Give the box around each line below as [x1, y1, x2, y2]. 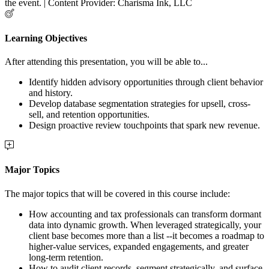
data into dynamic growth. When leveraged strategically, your [29, 219, 261, 230]
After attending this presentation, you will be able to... [5, 56, 208, 67]
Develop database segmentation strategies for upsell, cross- [29, 98, 250, 109]
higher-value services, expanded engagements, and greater [29, 241, 249, 252]
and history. [29, 87, 73, 98]
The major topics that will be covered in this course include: [5, 188, 230, 199]
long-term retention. [29, 252, 103, 262]
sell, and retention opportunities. [29, 109, 150, 119]
